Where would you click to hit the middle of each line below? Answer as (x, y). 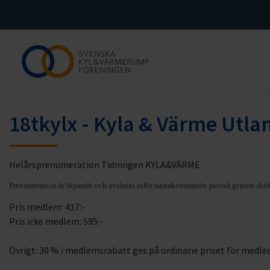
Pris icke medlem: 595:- (56, 221)
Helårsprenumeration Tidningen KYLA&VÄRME (105, 165)
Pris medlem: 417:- (47, 207)
